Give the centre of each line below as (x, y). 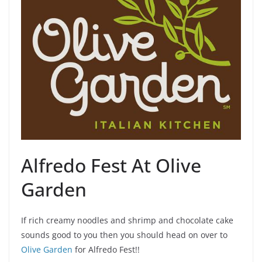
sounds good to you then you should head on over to (124, 235)
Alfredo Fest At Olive (111, 165)
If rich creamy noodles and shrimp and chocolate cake (127, 220)
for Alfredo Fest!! (106, 249)
